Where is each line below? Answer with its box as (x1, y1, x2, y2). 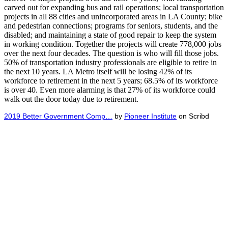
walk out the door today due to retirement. (4, 94, 138, 103)
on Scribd (177, 111, 209, 120)
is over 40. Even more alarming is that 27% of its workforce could (4, 85, 215, 94)
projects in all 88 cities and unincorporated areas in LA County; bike (4, 12, 222, 21)
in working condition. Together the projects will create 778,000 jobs (4, 39, 221, 48)
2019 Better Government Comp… (4, 111, 112, 120)
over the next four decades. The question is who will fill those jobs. (4, 48, 219, 58)
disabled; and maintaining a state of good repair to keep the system (4, 30, 216, 39)
